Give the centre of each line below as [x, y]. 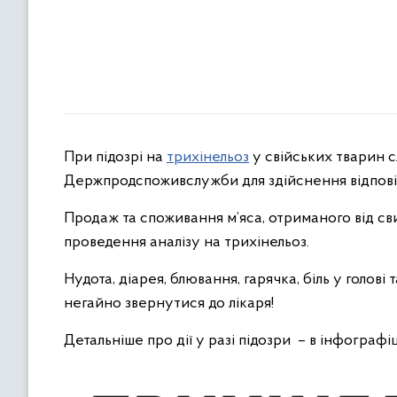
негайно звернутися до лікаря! [169, 304]
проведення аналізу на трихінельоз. [187, 242]
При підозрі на [115, 157]
